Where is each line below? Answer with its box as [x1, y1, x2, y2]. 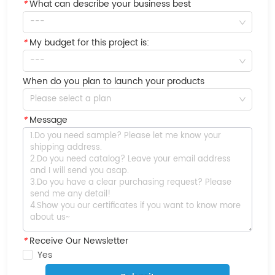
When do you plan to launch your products [23, 74, 205, 89]
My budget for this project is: [27, 36, 150, 50]
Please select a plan [30, 93, 112, 106]
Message [27, 113, 68, 127]
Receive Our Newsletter [27, 233, 129, 248]
